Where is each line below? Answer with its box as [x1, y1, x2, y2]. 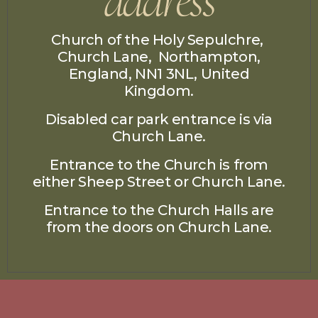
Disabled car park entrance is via [45, 111, 273, 128]
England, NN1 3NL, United [68, 65, 250, 83]
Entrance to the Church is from [49, 156, 268, 174]
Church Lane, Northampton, [57, 48, 261, 66]
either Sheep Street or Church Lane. [33, 173, 286, 191]
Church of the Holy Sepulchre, [51, 31, 267, 49]
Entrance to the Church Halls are [43, 202, 275, 219]
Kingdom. [124, 82, 194, 100]
